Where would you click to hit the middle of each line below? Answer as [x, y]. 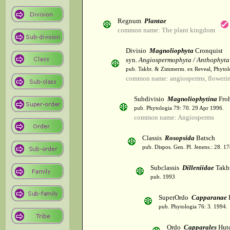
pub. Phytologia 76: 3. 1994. [193, 207]
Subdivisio [151, 99]
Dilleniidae [198, 168]
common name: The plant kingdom [166, 30]
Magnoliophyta [171, 51]
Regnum [131, 21]
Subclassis [166, 168]
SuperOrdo [175, 198]
